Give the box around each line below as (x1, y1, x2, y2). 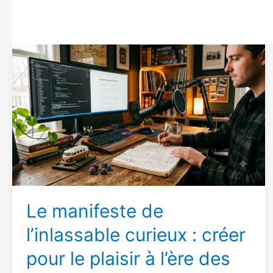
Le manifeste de (26, 200, 163, 222)
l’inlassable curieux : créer (26, 224, 246, 246)
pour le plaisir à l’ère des (26, 247, 230, 270)
